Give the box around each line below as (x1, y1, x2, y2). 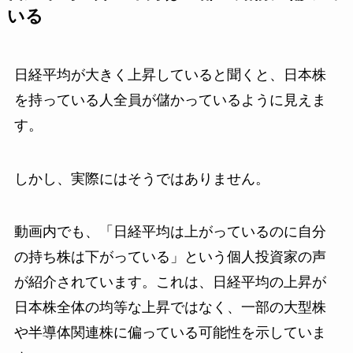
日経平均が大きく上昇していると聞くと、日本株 (13, 66, 326, 83)
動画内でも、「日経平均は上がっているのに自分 (13, 224, 326, 240)
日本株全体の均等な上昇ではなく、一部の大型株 (13, 299, 326, 316)
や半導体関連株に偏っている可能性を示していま (13, 325, 326, 341)
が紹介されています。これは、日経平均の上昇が (13, 274, 326, 291)
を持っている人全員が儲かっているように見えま (13, 91, 326, 108)
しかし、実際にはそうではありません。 (13, 170, 269, 187)
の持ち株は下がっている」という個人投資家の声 (13, 249, 326, 266)
